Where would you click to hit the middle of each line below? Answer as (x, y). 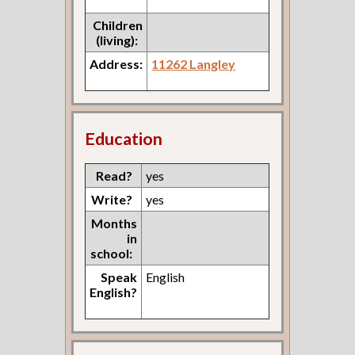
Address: (116, 63)
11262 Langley (194, 63)
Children (118, 25)
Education (124, 139)
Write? (112, 200)
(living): (117, 40)
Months (115, 223)
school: (112, 254)
